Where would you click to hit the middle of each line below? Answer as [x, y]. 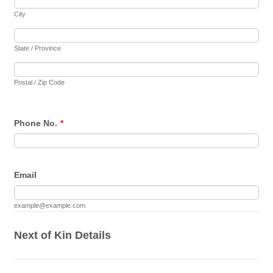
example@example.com [50, 205]
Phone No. [36, 123]
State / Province [38, 48]
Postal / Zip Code [40, 82]
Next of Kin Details [63, 235]
